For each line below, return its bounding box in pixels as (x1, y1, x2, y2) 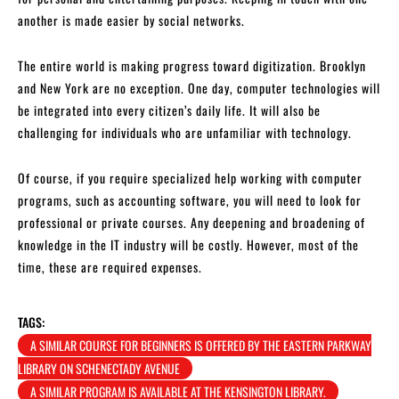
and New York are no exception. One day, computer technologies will (18, 77, 380, 97)
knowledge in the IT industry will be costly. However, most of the (18, 234, 359, 254)
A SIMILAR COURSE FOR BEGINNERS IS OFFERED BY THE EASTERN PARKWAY (30, 335, 371, 354)
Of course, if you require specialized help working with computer (18, 167, 362, 187)
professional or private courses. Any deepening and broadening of (18, 212, 365, 232)
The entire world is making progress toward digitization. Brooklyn (18, 55, 366, 75)
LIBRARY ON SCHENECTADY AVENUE (18, 358, 180, 378)
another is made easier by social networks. (18, 10, 245, 29)
